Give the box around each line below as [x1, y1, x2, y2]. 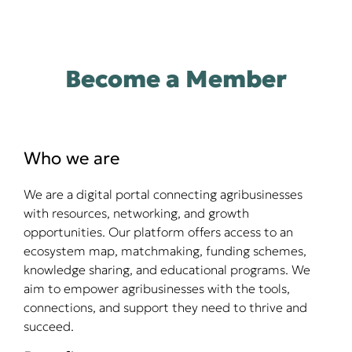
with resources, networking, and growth [24, 204, 249, 221]
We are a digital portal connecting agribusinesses [24, 185, 302, 202]
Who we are [24, 147, 119, 169]
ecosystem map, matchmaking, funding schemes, [24, 242, 306, 258]
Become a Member [65, 64, 287, 93]
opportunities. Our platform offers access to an [24, 223, 293, 240]
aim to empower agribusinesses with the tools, [24, 280, 290, 296]
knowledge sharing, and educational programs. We [24, 261, 310, 277]
